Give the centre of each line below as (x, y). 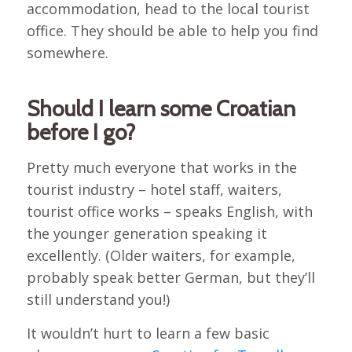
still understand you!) (98, 299)
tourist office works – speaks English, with (169, 211)
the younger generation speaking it (147, 233)
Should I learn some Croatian (161, 109)
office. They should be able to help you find (172, 31)
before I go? (81, 132)
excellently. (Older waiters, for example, (161, 255)
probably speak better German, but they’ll (170, 277)
